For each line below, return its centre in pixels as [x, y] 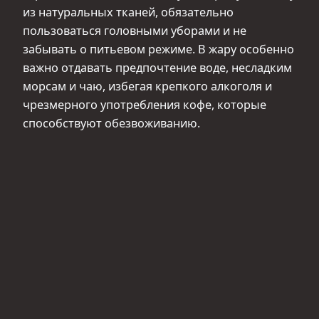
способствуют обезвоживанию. [111, 123]
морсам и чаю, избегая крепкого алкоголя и [147, 86]
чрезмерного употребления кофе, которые [145, 104]
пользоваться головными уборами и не [135, 30]
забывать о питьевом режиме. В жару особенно [158, 49]
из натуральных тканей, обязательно [128, 12]
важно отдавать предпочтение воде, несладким [157, 67]
